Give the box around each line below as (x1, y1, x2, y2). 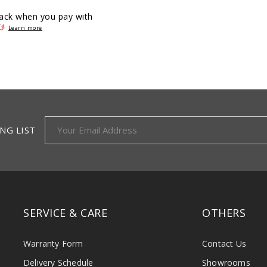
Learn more (8, 24, 42, 32)
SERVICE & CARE (23, 205, 107, 220)
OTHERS (202, 205, 246, 220)
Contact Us (202, 237, 246, 249)
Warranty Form (23, 237, 83, 249)
